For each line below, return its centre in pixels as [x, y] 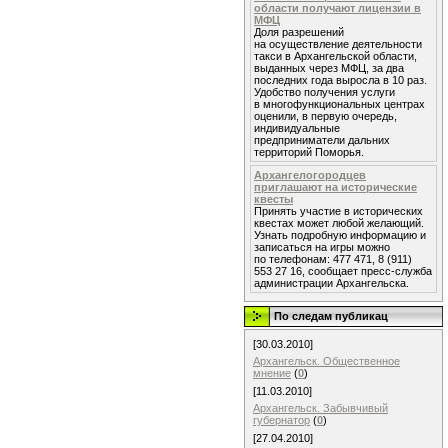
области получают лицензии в [337, 8]
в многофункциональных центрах [339, 104]
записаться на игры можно [322, 247]
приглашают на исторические [335, 187]
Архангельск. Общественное [326, 361]
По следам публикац [331, 316]
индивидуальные [297, 128]
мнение [272, 373]
